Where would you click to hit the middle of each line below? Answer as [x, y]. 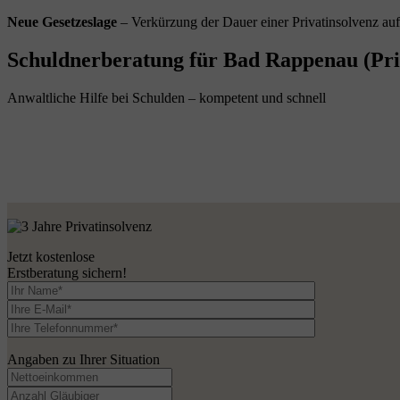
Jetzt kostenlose [51, 256]
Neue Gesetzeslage [64, 22]
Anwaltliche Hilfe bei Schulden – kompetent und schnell [167, 97]
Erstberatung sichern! [67, 272]
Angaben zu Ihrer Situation [83, 359]
